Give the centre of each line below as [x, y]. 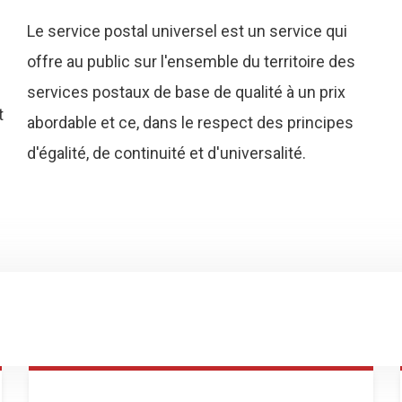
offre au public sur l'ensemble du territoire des [191, 61]
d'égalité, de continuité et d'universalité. [166, 153]
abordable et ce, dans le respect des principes [190, 122]
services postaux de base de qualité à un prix [186, 92]
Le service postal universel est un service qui [187, 31]
